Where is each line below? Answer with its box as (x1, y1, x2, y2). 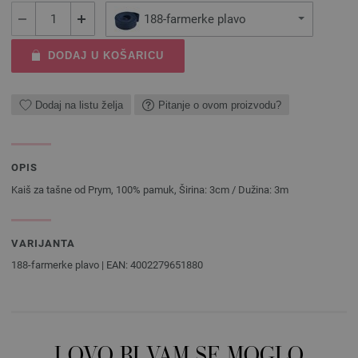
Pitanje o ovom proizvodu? (158, 98, 281, 111)
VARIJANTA (11, 237, 75, 249)
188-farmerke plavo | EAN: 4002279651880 (11, 259, 203, 271)
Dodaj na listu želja (35, 98, 123, 111)
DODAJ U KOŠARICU (47, 50, 164, 62)
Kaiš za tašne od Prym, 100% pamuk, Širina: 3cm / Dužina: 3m (11, 184, 288, 196)
